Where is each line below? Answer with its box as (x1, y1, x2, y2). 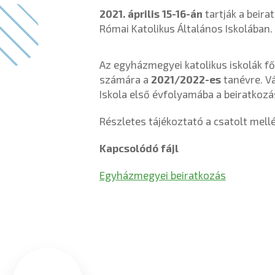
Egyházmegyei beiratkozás (99, 169, 226, 181)
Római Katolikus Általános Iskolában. (99, 22, 273, 34)
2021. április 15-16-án (99, 7, 203, 20)
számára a (99, 73, 151, 85)
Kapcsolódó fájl (99, 142, 179, 154)
